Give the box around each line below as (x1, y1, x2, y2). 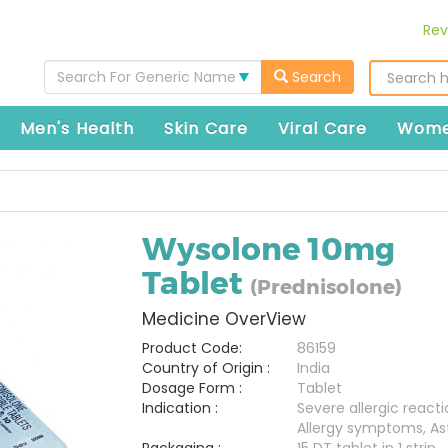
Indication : (141, 398, 218, 418)
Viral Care (278, 117, 367, 140)
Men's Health (20, 117, 134, 140)
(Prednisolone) (249, 274, 402, 299)
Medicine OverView (141, 307, 306, 331)
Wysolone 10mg (141, 230, 395, 268)
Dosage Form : (141, 378, 242, 398)
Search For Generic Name (57, 67, 236, 87)
